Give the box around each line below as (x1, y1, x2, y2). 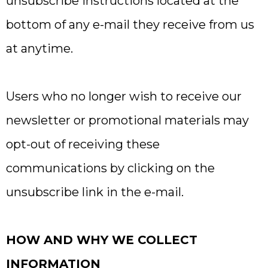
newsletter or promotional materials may (6, 113, 249, 127)
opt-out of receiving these (6, 137, 160, 151)
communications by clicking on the (6, 161, 215, 175)
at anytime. (6, 41, 73, 56)
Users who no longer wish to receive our (6, 89, 242, 103)
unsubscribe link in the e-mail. (6, 185, 184, 199)
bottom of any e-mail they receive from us (6, 17, 254, 32)
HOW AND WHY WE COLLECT (6, 233, 197, 247)
